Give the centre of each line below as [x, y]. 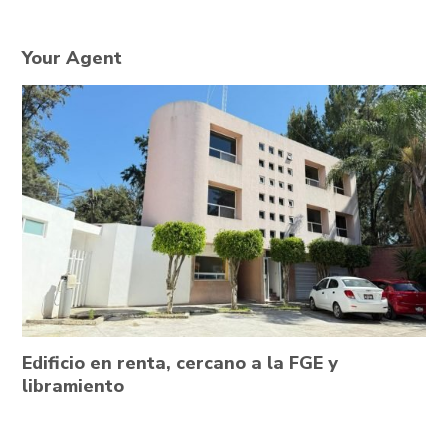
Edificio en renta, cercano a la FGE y [180, 362]
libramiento [73, 385]
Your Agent [72, 57]
